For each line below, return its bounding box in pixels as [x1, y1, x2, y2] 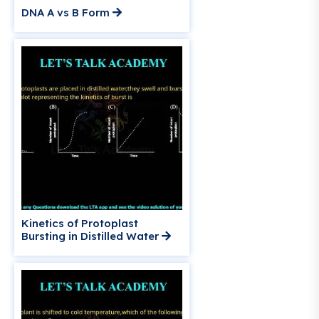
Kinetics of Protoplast [21, 216, 138, 231]
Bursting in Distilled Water [21, 229, 162, 244]
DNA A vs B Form [21, 6, 113, 20]
